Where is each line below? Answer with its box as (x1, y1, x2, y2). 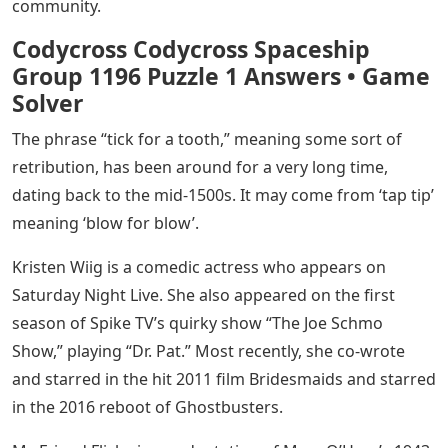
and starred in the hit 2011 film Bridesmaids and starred (12, 368, 436, 391)
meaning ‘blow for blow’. (12, 212, 199, 235)
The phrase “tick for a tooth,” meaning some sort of (12, 128, 402, 151)
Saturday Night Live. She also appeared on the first (12, 284, 395, 307)
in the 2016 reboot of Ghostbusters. (12, 396, 283, 419)
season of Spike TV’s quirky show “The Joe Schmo (12, 312, 383, 335)
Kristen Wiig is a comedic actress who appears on (12, 256, 386, 279)
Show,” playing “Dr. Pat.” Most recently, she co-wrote (12, 340, 405, 363)
